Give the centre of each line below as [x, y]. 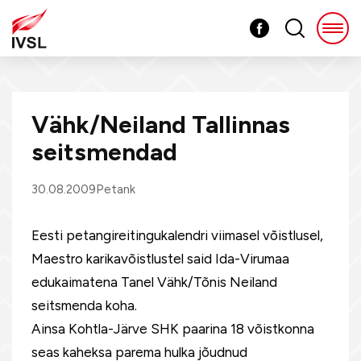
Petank [116, 189]
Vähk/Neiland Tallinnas [161, 124]
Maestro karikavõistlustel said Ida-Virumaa [160, 259]
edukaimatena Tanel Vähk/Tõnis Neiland [154, 282]
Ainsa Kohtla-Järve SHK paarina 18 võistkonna [173, 329]
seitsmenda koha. [84, 305]
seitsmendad [104, 152]
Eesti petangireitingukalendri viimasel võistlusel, [177, 235]
